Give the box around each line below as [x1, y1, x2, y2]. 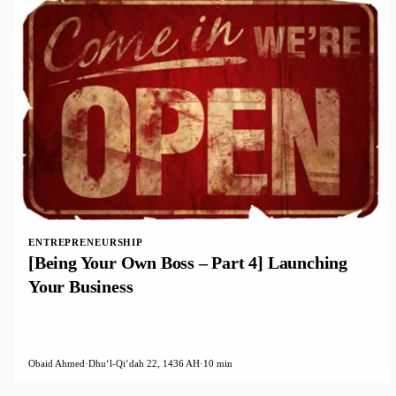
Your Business [28, 276, 133, 296]
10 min [203, 358, 232, 369]
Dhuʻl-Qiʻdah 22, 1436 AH [88, 358, 200, 369]
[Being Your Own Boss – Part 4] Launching [28, 252, 347, 272]
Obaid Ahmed [28, 358, 85, 369]
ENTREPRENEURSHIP [28, 236, 144, 247]
